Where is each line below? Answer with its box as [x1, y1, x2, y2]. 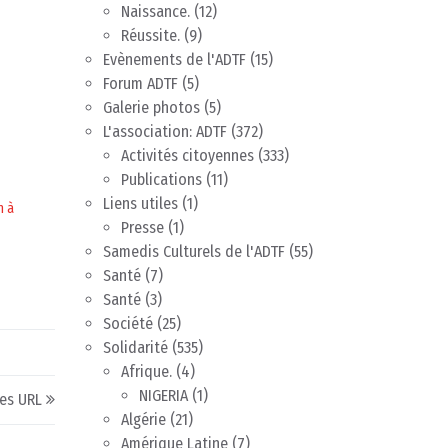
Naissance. [121, 2, 190, 22]
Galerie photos [103, 98, 200, 118]
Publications [121, 170, 202, 190]
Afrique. [121, 362, 172, 382]
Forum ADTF [103, 74, 178, 94]
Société [103, 314, 153, 334]
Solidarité [103, 338, 168, 358]
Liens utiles [103, 194, 178, 214]
